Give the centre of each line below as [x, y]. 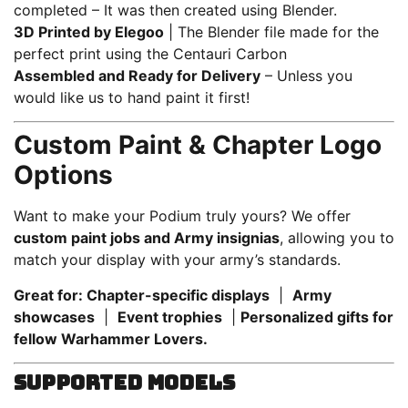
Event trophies [170, 316]
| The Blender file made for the [271, 32]
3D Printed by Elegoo [89, 32]
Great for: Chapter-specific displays [142, 295]
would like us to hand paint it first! [132, 98]
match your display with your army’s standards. [177, 260]
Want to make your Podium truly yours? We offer [182, 216]
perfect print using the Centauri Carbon [150, 54]
